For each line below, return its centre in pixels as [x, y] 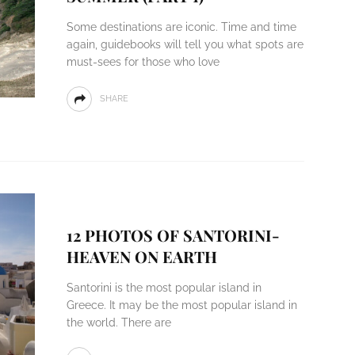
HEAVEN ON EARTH [141, 256]
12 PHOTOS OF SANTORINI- [173, 235]
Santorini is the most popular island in [164, 288]
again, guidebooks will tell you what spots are [185, 44]
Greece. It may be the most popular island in [181, 305]
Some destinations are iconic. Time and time [181, 27]
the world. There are [118, 323]
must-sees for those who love [143, 62]
